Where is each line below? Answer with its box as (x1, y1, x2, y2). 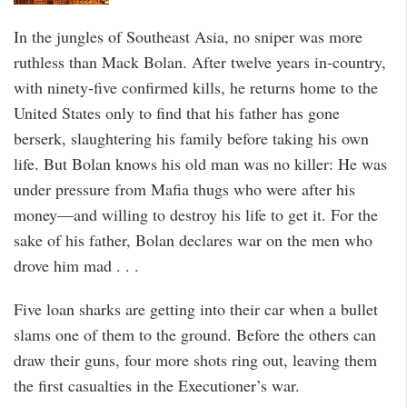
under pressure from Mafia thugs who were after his (14, 177, 355, 200)
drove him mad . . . (14, 253, 139, 276)
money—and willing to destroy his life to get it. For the (14, 203, 378, 225)
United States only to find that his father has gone (14, 101, 340, 124)
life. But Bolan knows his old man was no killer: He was (14, 152, 387, 174)
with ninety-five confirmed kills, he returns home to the (14, 75, 378, 98)
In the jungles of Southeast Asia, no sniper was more (14, 25, 362, 47)
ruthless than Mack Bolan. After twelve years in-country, (14, 50, 386, 73)
